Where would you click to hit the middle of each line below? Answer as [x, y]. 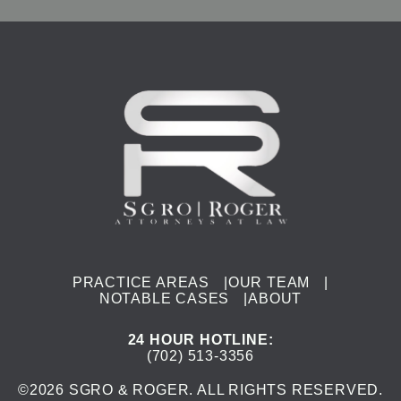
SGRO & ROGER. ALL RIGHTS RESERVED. [224, 389]
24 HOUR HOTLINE [198, 339]
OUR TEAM [269, 282]
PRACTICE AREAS [141, 282]
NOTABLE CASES [164, 298]
